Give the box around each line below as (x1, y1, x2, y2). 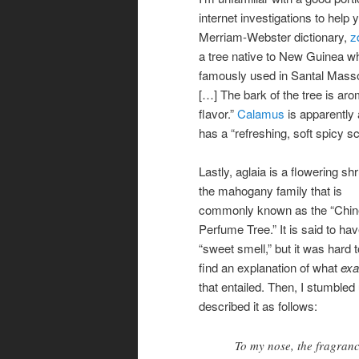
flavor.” (199, 104, 237, 122)
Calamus (237, 104, 284, 122)
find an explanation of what (199, 259, 341, 276)
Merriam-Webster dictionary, (199, 27, 350, 45)
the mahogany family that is (199, 182, 342, 200)
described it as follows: (199, 297, 317, 315)
